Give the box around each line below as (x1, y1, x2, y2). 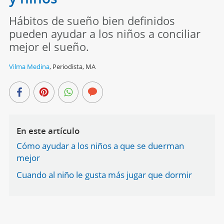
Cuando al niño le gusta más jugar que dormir (16, 168, 192, 180)
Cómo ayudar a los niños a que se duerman (16, 139, 184, 151)
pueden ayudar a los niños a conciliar (8, 25, 200, 41)
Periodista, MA (52, 61, 95, 71)
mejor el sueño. (8, 38, 89, 54)
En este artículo (16, 124, 79, 136)
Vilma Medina (8, 61, 49, 71)
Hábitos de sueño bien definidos (8, 12, 175, 28)
